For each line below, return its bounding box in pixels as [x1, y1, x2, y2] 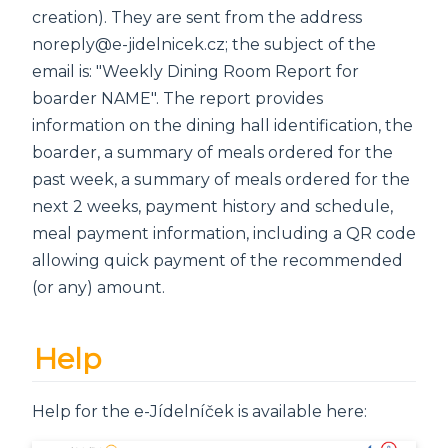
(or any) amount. [32, 278, 165, 298]
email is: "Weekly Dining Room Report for [32, 62, 359, 82]
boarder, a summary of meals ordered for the [32, 143, 393, 163]
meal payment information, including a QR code [32, 224, 416, 244]
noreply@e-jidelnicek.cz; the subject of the [32, 35, 376, 55]
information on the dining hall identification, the [32, 116, 413, 136]
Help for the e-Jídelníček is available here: [32, 402, 367, 422]
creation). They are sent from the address [32, 8, 362, 28]
